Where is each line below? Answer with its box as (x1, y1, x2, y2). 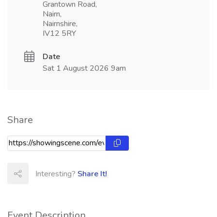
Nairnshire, (43, 18, 77, 30)
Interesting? (35, 169, 77, 180)
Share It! (77, 169, 107, 180)
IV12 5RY (43, 28, 76, 39)
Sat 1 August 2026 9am (43, 63, 126, 74)
